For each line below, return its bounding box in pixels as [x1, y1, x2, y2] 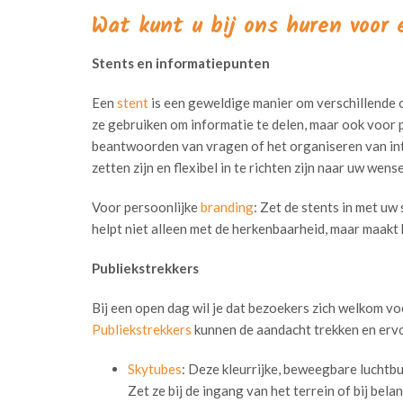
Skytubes [128, 361, 182, 377]
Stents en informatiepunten [92, 55, 270, 71]
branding [201, 199, 254, 215]
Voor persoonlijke [92, 199, 201, 215]
